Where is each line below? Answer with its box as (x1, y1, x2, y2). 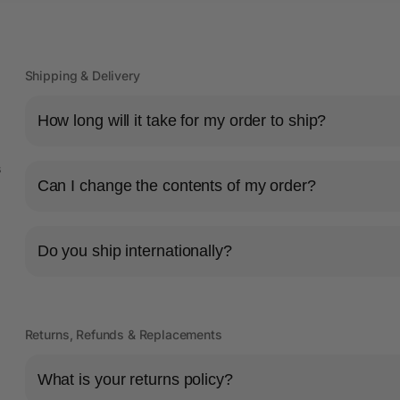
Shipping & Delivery (24, 67, 140, 83)
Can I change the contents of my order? (37, 176, 316, 195)
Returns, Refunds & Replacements (24, 326, 222, 342)
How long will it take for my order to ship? (37, 111, 327, 129)
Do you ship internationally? (37, 241, 232, 260)
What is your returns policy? (37, 370, 233, 388)
